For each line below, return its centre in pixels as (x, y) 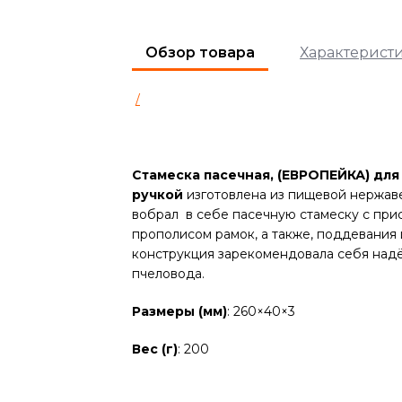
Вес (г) (155, 349)
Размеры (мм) (179, 311)
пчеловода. (168, 274)
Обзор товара (200, 52)
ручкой (157, 195)
